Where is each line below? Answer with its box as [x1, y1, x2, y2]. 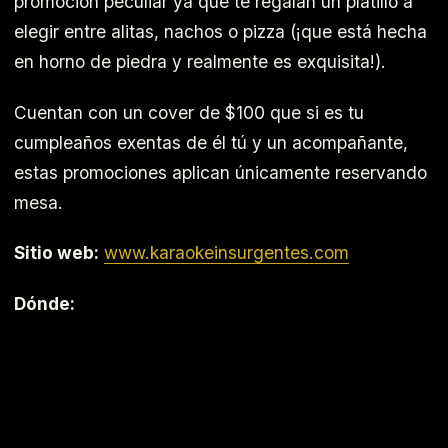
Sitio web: [14, 242, 99, 264]
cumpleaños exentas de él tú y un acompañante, [14, 131, 408, 153]
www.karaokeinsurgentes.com [104, 242, 349, 264]
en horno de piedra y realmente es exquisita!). [14, 50, 386, 72]
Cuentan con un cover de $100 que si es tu [14, 101, 364, 123]
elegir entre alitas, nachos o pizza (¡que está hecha [14, 20, 427, 42]
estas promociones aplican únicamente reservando [14, 161, 427, 183]
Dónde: [14, 292, 75, 314]
